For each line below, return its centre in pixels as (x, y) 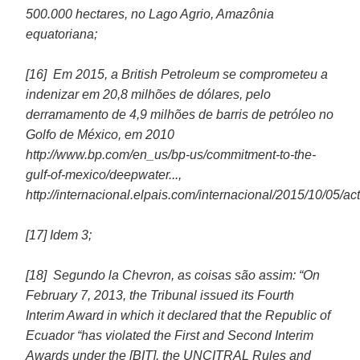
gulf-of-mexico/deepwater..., (104, 174)
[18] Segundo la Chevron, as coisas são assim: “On (173, 275)
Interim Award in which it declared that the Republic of (178, 315)
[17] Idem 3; (59, 235)
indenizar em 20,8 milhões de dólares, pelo (149, 94)
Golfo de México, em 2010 (100, 134)
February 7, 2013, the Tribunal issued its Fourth (160, 295)
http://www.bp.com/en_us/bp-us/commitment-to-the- (171, 154)
